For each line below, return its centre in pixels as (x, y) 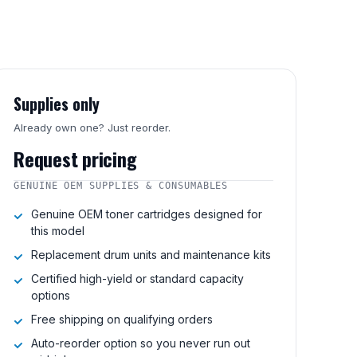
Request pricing (75, 159)
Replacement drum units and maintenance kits (151, 255)
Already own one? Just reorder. (92, 127)
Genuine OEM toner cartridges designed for (147, 214)
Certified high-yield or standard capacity (137, 279)
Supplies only (57, 104)
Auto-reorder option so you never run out (141, 343)
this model (58, 231)
